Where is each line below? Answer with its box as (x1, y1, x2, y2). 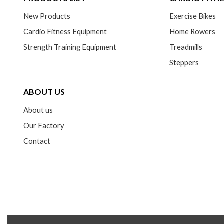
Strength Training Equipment (23, 43, 116, 52)
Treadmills (169, 43, 203, 52)
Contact (23, 136, 50, 145)
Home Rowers (169, 27, 216, 36)
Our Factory (23, 121, 64, 130)
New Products (23, 12, 70, 21)
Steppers (169, 58, 199, 67)
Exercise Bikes (169, 12, 216, 21)
